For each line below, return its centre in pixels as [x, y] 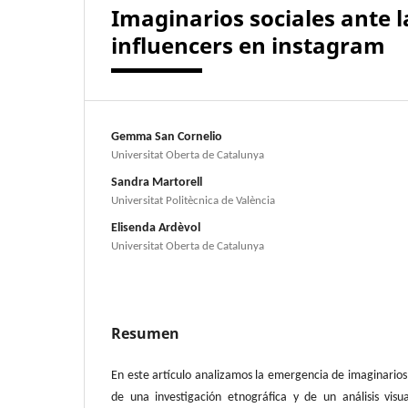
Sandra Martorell [157, 182]
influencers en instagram [248, 45]
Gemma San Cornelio [167, 137]
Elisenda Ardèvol [156, 228]
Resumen [145, 333]
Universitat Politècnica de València [193, 200]
